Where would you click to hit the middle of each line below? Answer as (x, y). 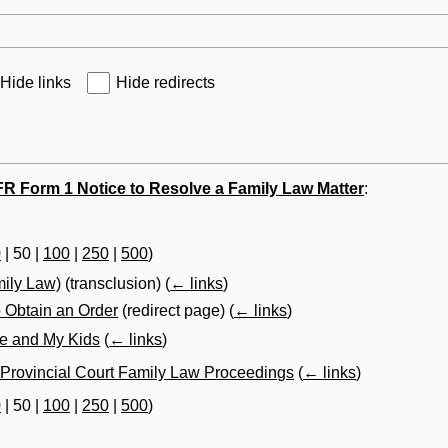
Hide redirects (165, 82)
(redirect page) (174, 310)
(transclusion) (113, 284)
